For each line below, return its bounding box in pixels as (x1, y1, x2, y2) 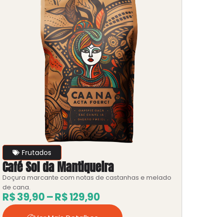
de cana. (2, 183, 34, 192)
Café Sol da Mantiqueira (2, 158, 114, 176)
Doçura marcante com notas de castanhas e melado (2, 173, 172, 182)
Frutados (22, 148, 52, 158)
